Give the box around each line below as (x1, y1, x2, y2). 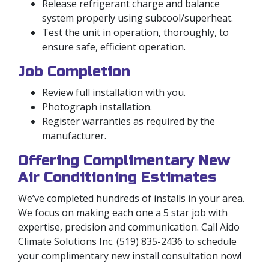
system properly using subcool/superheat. (42, 11, 233, 25)
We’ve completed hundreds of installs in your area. (18, 191, 244, 205)
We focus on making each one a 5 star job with (18, 205, 228, 219)
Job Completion (18, 62, 130, 80)
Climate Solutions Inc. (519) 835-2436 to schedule (18, 234, 237, 248)
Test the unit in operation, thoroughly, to (42, 25, 229, 39)
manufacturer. (42, 128, 106, 142)
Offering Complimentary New (18, 151, 230, 169)
